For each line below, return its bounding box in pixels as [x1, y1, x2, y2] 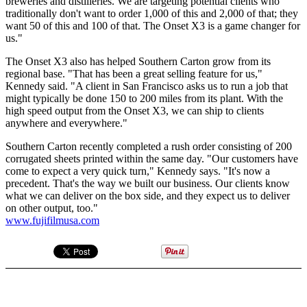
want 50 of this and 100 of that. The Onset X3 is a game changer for [5, 19, 300, 32]
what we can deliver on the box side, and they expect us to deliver [5, 189, 290, 201]
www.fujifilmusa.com [5, 214, 99, 226]
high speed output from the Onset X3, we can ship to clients [5, 104, 264, 116]
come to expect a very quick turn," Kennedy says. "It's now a [5, 164, 270, 177]
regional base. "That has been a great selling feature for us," [5, 67, 262, 79]
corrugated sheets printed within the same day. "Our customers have [5, 152, 298, 164]
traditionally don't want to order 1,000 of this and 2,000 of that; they [5, 7, 298, 19]
